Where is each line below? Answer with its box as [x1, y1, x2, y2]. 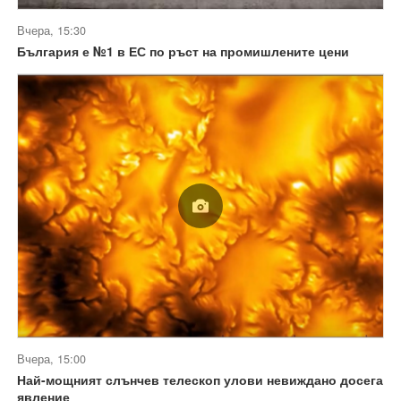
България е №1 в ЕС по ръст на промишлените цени [17, 42, 349, 61]
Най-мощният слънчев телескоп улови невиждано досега [17, 370, 383, 388]
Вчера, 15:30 [17, 22, 86, 39]
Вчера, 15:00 [17, 350, 86, 367]
